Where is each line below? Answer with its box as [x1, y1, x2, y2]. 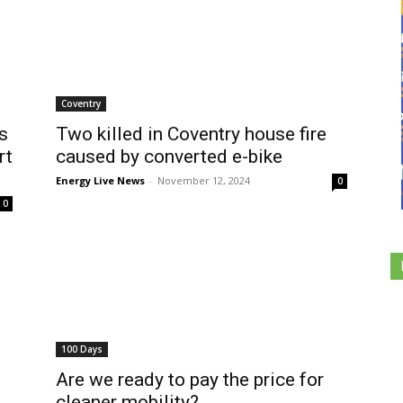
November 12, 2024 [157, 174, 250, 187]
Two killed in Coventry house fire [56, 123, 327, 145]
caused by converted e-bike [56, 146, 282, 167]
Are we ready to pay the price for [56, 369, 324, 390]
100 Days [61, 343, 103, 355]
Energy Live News [56, 174, 145, 187]
